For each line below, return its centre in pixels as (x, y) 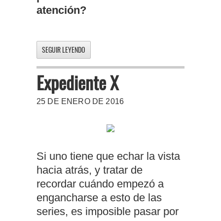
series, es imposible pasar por (108, 212)
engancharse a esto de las (99, 198)
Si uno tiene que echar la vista (108, 156)
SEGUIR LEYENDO (64, 50)
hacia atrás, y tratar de (90, 170)
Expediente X (77, 82)
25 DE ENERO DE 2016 (80, 102)
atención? (61, 10)
